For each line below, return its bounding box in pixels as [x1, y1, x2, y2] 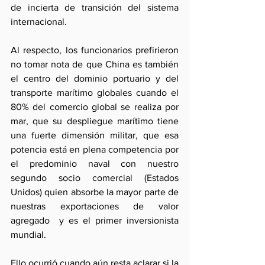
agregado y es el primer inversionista [11, 215, 179, 225]
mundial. [11, 230, 46, 240]
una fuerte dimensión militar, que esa [11, 130, 179, 140]
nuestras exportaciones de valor [11, 201, 179, 211]
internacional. [11, 17, 67, 27]
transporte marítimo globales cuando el [11, 88, 179, 98]
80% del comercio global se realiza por [11, 102, 179, 112]
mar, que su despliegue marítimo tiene [11, 116, 179, 126]
